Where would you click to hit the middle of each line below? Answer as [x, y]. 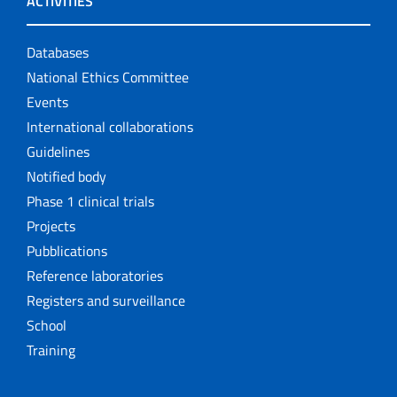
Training [51, 350]
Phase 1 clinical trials [90, 201]
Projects [51, 226]
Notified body [66, 176]
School [47, 325]
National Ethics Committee [108, 77]
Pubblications [67, 251]
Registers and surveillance [106, 300]
